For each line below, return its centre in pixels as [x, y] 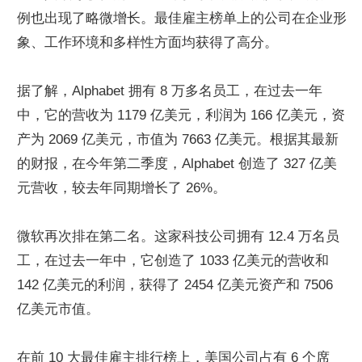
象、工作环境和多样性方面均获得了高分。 [147, 42]
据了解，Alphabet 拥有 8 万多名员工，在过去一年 [170, 91]
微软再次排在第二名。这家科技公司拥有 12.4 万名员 [178, 236]
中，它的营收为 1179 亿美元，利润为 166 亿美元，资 [181, 115]
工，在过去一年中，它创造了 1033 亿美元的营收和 [173, 261]
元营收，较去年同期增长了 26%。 [122, 188]
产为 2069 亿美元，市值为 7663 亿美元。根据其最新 [178, 139]
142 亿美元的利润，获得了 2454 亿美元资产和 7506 [175, 285]
